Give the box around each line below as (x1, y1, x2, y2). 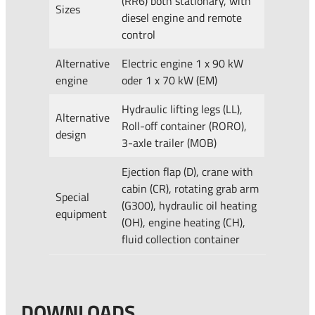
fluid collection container (122, 231, 240, 248)
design (56, 126, 87, 143)
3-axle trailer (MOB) (122, 134, 217, 152)
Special (56, 188, 90, 206)
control (122, 26, 156, 44)
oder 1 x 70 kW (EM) (122, 72, 218, 89)
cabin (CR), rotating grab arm (122, 180, 259, 198)
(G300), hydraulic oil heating (122, 197, 257, 214)
